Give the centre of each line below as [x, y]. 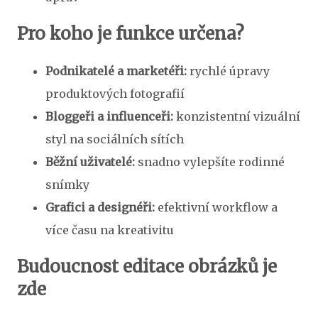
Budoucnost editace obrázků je [147, 267]
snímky [67, 185]
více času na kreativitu [110, 230]
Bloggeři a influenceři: [109, 117]
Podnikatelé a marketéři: [116, 71]
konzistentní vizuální [237, 117]
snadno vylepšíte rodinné [210, 162]
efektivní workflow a [216, 208]
